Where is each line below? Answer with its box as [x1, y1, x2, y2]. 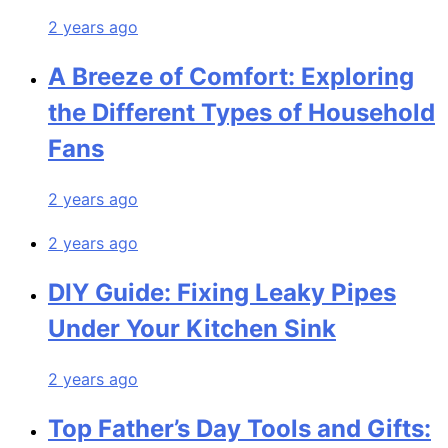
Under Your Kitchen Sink [48, 314, 336, 344]
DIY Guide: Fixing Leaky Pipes [48, 278, 396, 308]
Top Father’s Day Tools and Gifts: [48, 413, 431, 443]
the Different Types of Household [48, 98, 435, 128]
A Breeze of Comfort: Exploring [48, 62, 414, 92]
